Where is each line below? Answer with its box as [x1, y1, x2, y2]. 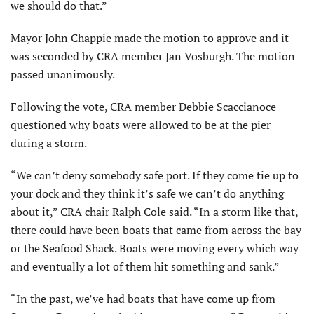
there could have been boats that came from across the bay [11, 222, 301, 238]
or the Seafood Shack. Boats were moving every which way [11, 240, 299, 257]
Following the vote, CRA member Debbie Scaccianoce [11, 99, 276, 115]
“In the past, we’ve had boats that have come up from [11, 291, 275, 307]
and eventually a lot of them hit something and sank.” [11, 259, 280, 275]
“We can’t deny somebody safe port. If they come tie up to [11, 168, 299, 184]
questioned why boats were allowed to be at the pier [11, 117, 271, 133]
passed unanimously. [11, 67, 115, 83]
